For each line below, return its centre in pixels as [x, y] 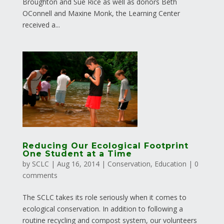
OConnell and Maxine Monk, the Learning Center [101, 13]
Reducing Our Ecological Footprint [105, 146]
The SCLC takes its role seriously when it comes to [104, 197]
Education [170, 164]
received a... [41, 24]
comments [40, 175]
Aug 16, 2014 [78, 164]
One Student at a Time [77, 154]
